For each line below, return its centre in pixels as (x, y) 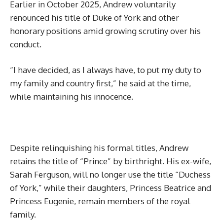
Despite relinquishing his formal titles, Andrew (99, 148)
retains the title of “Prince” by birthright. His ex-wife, (110, 161)
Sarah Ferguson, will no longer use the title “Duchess (110, 174)
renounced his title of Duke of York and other (94, 18)
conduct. (26, 44)
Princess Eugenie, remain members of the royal (100, 201)
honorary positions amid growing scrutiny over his (105, 31)
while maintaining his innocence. (72, 96)
